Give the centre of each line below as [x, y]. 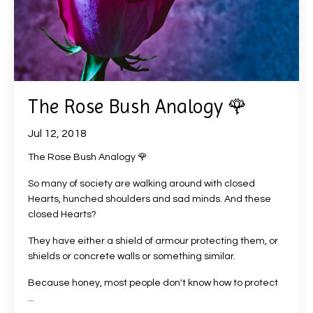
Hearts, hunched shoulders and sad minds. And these [150, 199]
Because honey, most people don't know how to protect [153, 283]
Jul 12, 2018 [57, 133]
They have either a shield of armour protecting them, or [153, 241]
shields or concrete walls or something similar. [132, 256]
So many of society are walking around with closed [141, 184]
